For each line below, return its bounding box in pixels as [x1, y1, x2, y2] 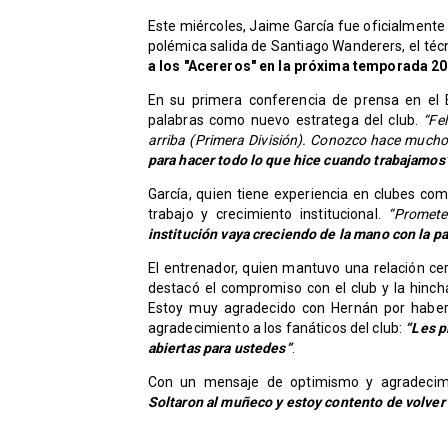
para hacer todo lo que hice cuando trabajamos [147, 152, 445, 169]
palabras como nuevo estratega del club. [147, 112, 424, 129]
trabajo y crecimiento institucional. [147, 206, 389, 223]
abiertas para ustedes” [147, 340, 292, 357]
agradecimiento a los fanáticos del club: [147, 320, 406, 337]
